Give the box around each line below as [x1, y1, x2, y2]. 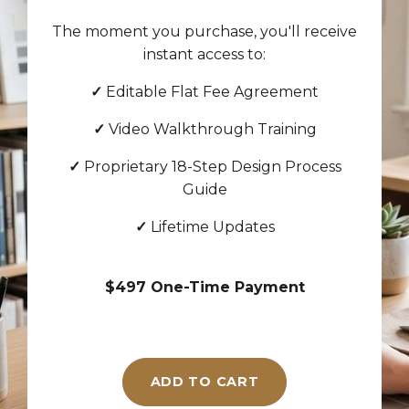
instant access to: [143, 46, 266, 64]
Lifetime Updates [146, 218, 275, 236]
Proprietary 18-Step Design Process [79, 158, 341, 176]
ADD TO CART [150, 373, 259, 391]
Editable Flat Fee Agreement [102, 83, 319, 101]
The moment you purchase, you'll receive [52, 23, 357, 41]
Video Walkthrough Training [104, 121, 317, 139]
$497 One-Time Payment [104, 278, 305, 297]
